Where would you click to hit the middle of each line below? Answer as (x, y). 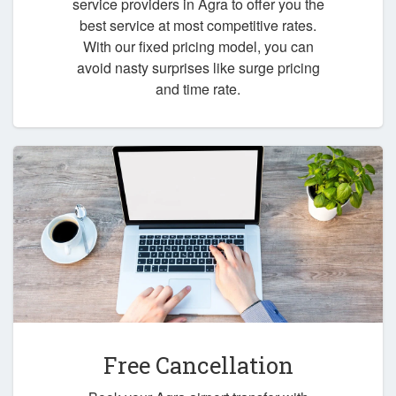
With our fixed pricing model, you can (198, 46)
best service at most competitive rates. (198, 25)
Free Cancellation (198, 366)
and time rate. (198, 88)
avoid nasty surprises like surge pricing (198, 67)
